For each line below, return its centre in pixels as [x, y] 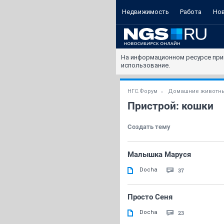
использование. [145, 65]
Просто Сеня [150, 197]
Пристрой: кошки [170, 106]
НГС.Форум [142, 91]
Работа [191, 12]
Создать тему [149, 127]
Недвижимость [145, 12]
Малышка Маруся [159, 154]
